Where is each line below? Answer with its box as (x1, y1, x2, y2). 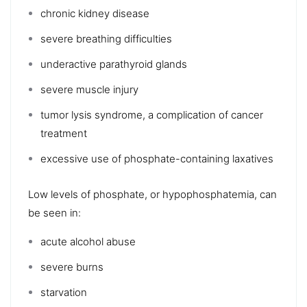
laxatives (232, 151, 273, 165)
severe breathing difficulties (40, 32, 172, 45)
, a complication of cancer (143, 108, 263, 121)
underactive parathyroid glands (40, 57, 187, 71)
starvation (40, 285, 87, 299)
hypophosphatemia (162, 187, 254, 201)
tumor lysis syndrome (40, 108, 143, 121)
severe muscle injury (40, 82, 138, 96)
